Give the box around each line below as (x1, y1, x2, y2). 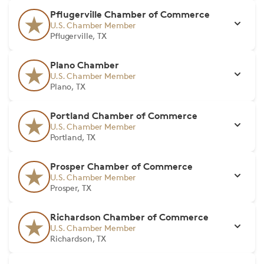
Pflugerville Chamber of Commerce (50, 8, 210, 20)
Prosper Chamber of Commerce (50, 160, 193, 172)
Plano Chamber (50, 59, 119, 71)
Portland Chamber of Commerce (50, 110, 197, 121)
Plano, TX (50, 81, 85, 91)
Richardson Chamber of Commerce (50, 211, 209, 223)
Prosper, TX (50, 183, 91, 193)
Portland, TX (50, 132, 96, 142)
